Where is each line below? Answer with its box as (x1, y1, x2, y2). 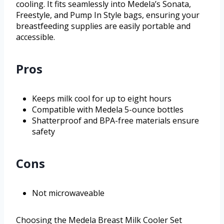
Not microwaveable (32, 187, 104, 198)
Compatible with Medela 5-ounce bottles (32, 103, 183, 115)
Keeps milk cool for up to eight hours (32, 92, 171, 104)
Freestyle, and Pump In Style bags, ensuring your (16, 9, 199, 20)
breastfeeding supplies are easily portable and (16, 20, 190, 31)
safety (32, 125, 55, 137)
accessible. (16, 31, 55, 42)
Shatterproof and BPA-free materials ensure (32, 114, 199, 126)
